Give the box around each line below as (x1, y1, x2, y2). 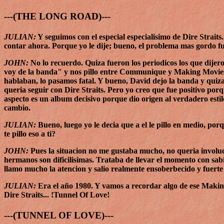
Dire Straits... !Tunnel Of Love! (4, 190, 109, 199)
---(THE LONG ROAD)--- (4, 10, 110, 21)
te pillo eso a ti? (4, 129, 55, 138)
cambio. (4, 103, 30, 112)
